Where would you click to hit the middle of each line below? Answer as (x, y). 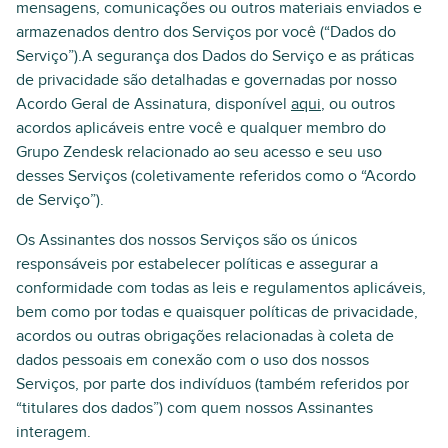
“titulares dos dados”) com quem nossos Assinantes (194, 408)
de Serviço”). (60, 200)
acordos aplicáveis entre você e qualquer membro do (201, 128)
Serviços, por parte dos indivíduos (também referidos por (212, 384)
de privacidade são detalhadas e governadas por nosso (206, 80)
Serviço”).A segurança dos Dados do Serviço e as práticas (215, 56)
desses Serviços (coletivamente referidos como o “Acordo (216, 176)
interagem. (53, 432)
